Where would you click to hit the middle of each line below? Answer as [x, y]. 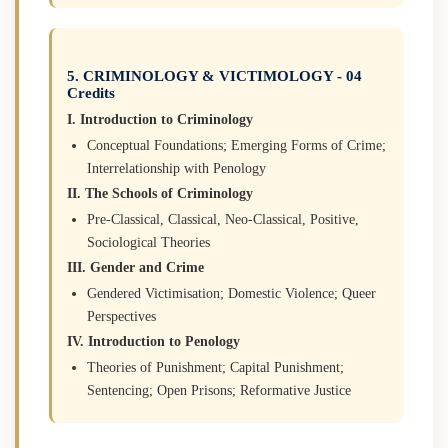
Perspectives [121, 316]
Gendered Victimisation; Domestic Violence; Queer [231, 293]
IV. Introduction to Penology [153, 341]
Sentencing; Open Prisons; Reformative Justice [219, 390]
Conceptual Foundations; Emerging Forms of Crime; [236, 145]
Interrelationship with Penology [176, 168]
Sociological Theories [148, 242]
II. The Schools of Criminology [160, 193]
